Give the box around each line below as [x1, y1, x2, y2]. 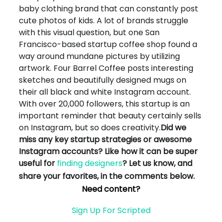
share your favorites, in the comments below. [19, 170, 195, 182]
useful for [19, 158, 57, 169]
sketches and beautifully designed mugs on [19, 74, 187, 86]
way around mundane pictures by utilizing [19, 51, 180, 62]
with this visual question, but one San [19, 27, 160, 39]
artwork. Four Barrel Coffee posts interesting [19, 62, 194, 74]
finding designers [57, 158, 123, 169]
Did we [161, 122, 187, 134]
